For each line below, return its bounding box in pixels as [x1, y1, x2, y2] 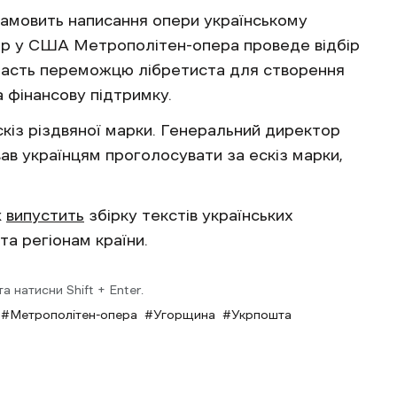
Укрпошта [231, 307, 292, 321]
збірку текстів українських [84, 206, 293, 223]
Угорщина [153, 307, 215, 321]
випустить [6, 206, 84, 223]
